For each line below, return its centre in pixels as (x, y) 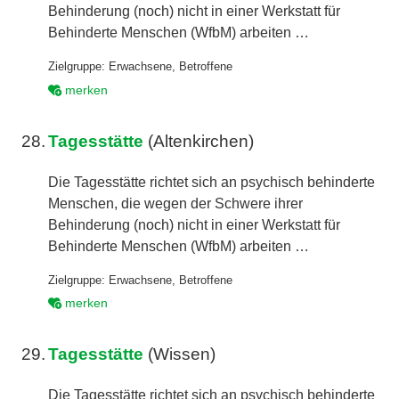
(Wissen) (180, 354)
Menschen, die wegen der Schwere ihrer (176, 203)
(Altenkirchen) (199, 141)
